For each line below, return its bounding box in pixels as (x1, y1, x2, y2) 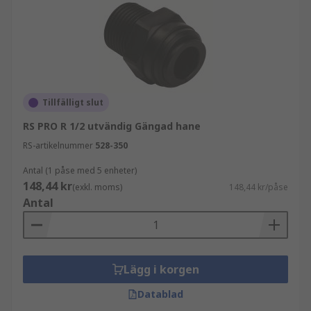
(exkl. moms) (72, 181, 122, 193)
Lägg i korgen (123, 262, 199, 277)
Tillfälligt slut (42, 96, 103, 108)
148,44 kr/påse (229, 181, 288, 193)
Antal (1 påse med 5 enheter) (23, 165, 137, 176)
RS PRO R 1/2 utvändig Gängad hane (23, 119, 201, 133)
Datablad (137, 287, 183, 301)
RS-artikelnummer (23, 140, 93, 151)
